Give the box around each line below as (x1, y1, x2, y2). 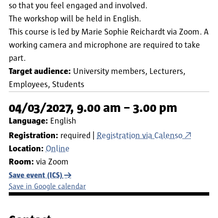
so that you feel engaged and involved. (9, 1, 147, 10)
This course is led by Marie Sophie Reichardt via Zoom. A (9, 28, 209, 36)
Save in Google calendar (9, 182, 86, 190)
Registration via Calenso (97, 131, 182, 140)
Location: (9, 145, 44, 153)
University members (73, 67, 145, 76)
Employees (9, 80, 48, 89)
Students (52, 80, 84, 89)
